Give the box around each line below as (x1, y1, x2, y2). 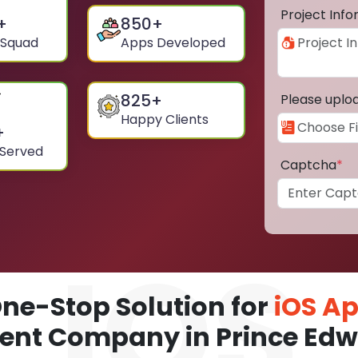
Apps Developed (121, 34, 226, 53)
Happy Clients (121, 110, 209, 129)
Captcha (280, 156, 336, 175)
